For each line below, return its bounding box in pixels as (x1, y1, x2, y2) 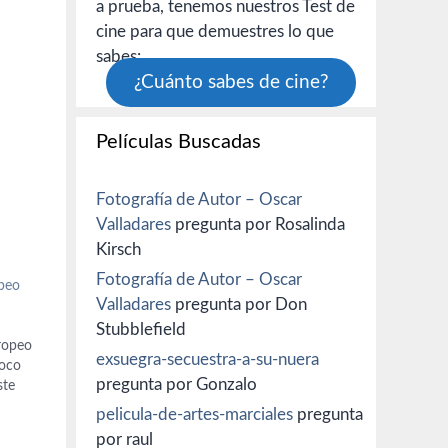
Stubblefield (96, 321, 186, 338)
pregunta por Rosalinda (171, 216, 345, 233)
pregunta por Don (171, 296, 307, 313)
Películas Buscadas (96, 132, 261, 152)
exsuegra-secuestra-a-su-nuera (96, 351, 319, 368)
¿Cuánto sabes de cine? (133, 73, 329, 92)
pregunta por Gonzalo (96, 376, 257, 393)
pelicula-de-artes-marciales (96, 406, 293, 423)
